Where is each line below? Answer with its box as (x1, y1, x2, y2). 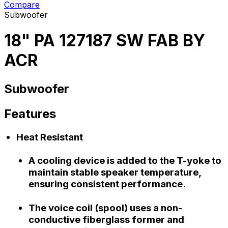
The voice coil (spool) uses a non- (28, 202, 182, 214)
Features (4, 106, 56, 121)
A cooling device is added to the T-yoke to (28, 155, 221, 167)
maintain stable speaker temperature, (28, 166, 201, 179)
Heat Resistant (16, 131, 83, 143)
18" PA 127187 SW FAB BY (4, 31, 205, 51)
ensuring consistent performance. (28, 178, 186, 190)
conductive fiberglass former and (28, 214, 184, 226)
